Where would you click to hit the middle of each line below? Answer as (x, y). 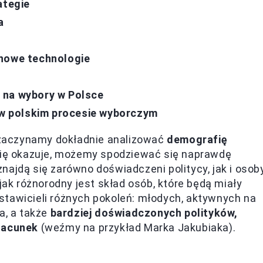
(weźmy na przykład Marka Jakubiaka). (137, 227)
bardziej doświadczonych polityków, (144, 213)
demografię (197, 139)
